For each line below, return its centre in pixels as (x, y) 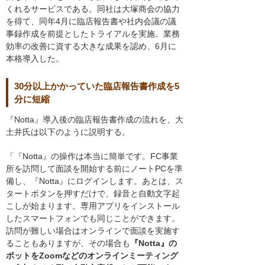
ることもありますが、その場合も (68, 243)
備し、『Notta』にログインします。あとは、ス (95, 181)
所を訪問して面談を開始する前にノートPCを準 (94, 168)
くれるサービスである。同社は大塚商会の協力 (93, 9)
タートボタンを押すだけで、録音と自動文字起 (93, 193)
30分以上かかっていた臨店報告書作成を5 (97, 86)
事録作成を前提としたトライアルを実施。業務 (93, 33)
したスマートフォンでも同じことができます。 (93, 218)
